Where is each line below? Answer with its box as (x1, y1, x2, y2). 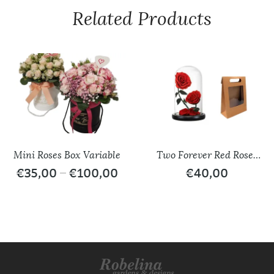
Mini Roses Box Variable (13, 149, 120, 161)
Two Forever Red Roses (157, 149, 257, 161)
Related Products (72, 7, 212, 30)
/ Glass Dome (176, 163, 238, 175)
